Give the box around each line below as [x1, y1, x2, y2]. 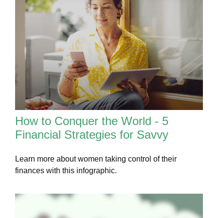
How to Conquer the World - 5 [15, 114, 169, 127]
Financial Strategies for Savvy [15, 127, 169, 141]
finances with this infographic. [15, 166, 117, 175]
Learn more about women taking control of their [15, 154, 177, 163]
